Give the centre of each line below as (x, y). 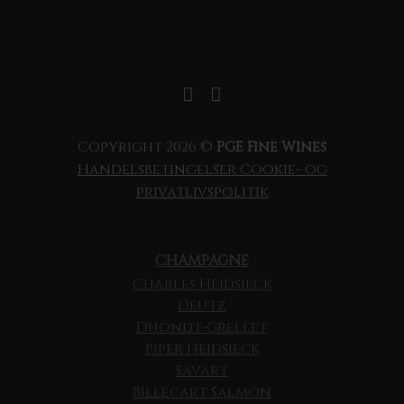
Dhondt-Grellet (202, 328)
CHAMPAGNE (202, 261)
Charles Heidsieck (202, 285)
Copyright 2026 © (147, 147)
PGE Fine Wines (271, 147)
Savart (202, 371)
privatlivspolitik (202, 193)
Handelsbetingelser (158, 170)
